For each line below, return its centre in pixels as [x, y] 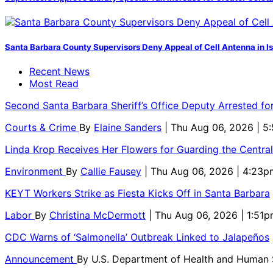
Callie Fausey [111, 171]
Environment [35, 171]
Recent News [59, 71]
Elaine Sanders [128, 127]
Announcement [41, 259]
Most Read [54, 83]
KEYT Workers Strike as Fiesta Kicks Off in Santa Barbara [137, 193]
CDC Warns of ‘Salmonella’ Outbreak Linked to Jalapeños [137, 237]
